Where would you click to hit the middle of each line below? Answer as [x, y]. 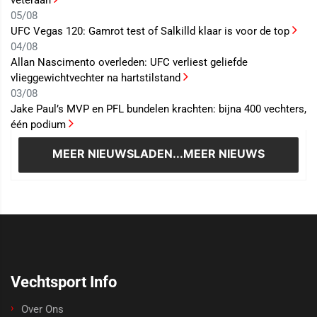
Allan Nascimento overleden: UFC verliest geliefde [129, 63]
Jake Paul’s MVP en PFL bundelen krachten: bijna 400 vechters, [158, 109]
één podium [40, 125]
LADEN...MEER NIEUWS [199, 154]
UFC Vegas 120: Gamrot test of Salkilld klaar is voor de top [151, 31]
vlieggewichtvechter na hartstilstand [97, 78]
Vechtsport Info [64, 282]
